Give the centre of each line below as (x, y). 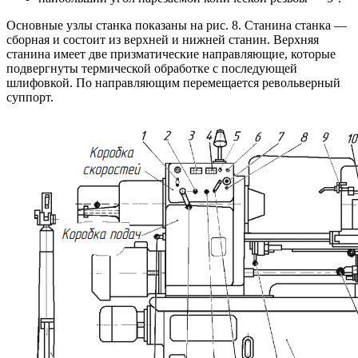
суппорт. (30, 97)
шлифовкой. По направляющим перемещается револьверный (173, 83)
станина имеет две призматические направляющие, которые (171, 54)
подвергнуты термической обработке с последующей (152, 69)
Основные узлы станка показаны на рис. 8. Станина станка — (177, 26)
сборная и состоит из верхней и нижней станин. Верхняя (163, 40)
